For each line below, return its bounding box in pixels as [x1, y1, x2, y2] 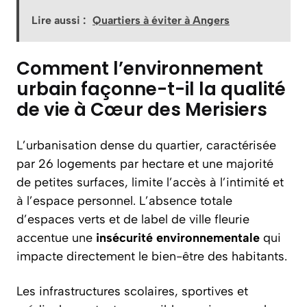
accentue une [16, 230, 96, 245]
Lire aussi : [32, 14, 86, 27]
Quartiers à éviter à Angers [93, 14, 230, 27]
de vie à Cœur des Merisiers [16, 97, 267, 122]
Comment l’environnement [16, 56, 263, 81]
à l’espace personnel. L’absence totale [16, 193, 232, 208]
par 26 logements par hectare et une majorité [16, 156, 273, 171]
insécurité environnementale [96, 230, 260, 245]
